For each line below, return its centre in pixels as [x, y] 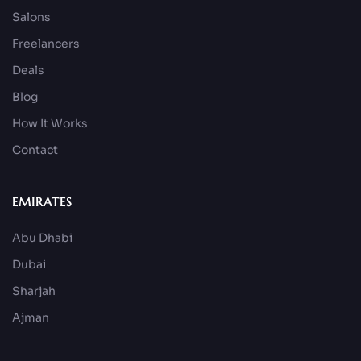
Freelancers [46, 44]
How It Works [50, 124]
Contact [35, 150]
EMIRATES [42, 202]
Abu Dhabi [42, 238]
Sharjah [34, 291]
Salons [31, 17]
